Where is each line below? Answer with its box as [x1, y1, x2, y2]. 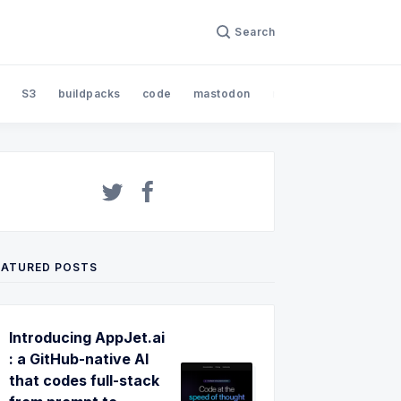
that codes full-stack [9, 371, 159, 389]
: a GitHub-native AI [9, 349, 149, 368]
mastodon [192, 86, 251, 100]
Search [235, 24, 275, 38]
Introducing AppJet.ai [9, 328, 165, 346]
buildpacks [57, 86, 121, 100]
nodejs [271, 86, 311, 100]
